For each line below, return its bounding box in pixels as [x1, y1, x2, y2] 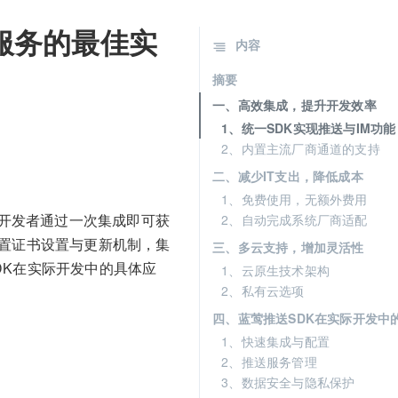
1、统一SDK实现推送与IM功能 [221, 119, 396, 137]
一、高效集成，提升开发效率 [212, 96, 377, 114]
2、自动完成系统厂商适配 [221, 211, 368, 228]
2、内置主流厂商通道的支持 [221, 139, 380, 157]
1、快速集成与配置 [221, 332, 330, 350]
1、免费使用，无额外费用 [221, 190, 368, 208]
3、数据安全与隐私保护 [221, 373, 355, 391]
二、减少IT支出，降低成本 [212, 167, 363, 185]
